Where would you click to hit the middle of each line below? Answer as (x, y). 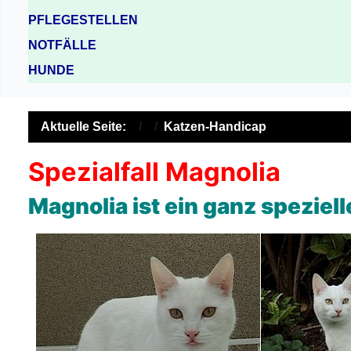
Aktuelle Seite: (87, 126)
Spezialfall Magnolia (154, 171)
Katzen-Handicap (215, 126)
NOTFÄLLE (62, 45)
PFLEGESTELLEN (83, 20)
